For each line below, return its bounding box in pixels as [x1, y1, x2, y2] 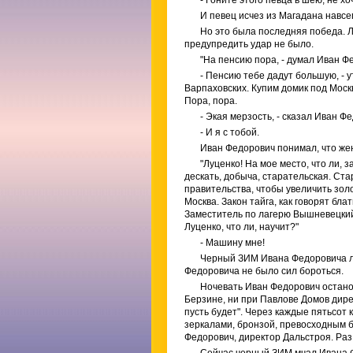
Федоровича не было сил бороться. [184, 266, 344, 277]
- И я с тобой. [200, 127, 259, 138]
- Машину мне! [200, 237, 265, 248]
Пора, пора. [184, 95, 237, 106]
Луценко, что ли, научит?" [184, 221, 299, 232]
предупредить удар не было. [184, 39, 314, 50]
